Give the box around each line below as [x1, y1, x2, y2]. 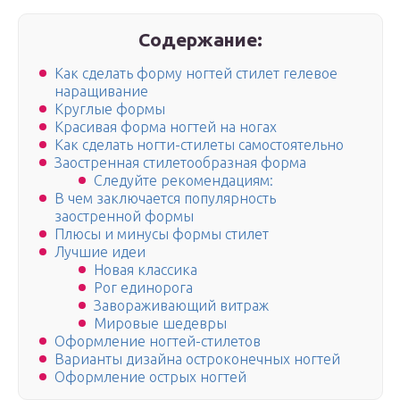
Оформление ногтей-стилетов [54, 333, 261, 350]
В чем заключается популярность [54, 190, 276, 207]
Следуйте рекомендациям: [94, 172, 273, 189]
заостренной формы [54, 208, 194, 225]
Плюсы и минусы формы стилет [54, 226, 269, 243]
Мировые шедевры [94, 315, 227, 332]
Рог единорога [94, 279, 193, 296]
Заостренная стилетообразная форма [54, 154, 306, 171]
